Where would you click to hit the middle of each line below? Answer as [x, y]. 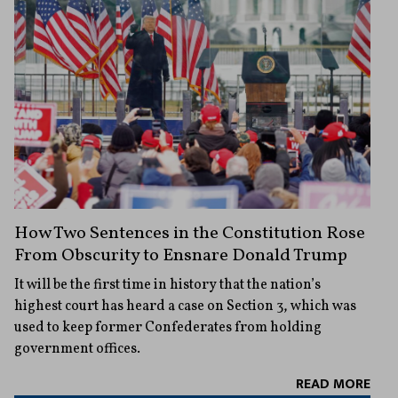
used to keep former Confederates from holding [168, 327]
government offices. [77, 349]
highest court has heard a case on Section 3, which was [185, 306]
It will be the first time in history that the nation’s [167, 285]
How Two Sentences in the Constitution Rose [190, 233]
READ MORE [333, 384]
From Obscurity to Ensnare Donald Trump [181, 255]
